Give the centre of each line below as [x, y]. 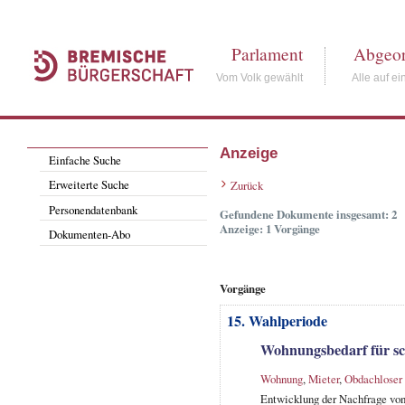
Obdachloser [373, 378]
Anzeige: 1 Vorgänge [269, 229]
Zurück [246, 186]
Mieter [323, 378]
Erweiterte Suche [89, 185]
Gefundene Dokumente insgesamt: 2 [308, 215]
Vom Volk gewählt [260, 78]
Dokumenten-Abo [90, 234]
